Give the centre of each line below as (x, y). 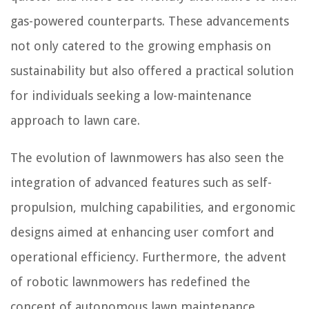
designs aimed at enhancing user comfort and (142, 232)
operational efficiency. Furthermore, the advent (148, 257)
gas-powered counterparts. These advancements (150, 21)
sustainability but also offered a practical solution (152, 71)
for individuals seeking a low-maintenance (131, 96)
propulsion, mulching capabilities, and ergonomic (153, 208)
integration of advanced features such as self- (141, 183)
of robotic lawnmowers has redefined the (130, 282)
